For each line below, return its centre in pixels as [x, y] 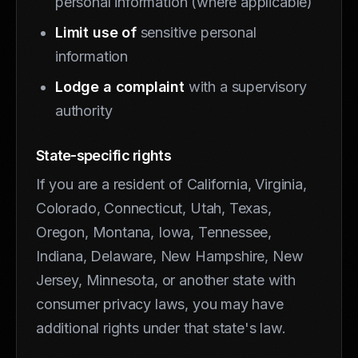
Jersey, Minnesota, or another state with [166, 280]
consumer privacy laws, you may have [160, 304]
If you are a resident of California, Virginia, [171, 184]
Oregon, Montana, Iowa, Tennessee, [154, 232]
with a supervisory [245, 86]
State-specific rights [103, 155]
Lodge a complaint [120, 86]
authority [84, 110]
